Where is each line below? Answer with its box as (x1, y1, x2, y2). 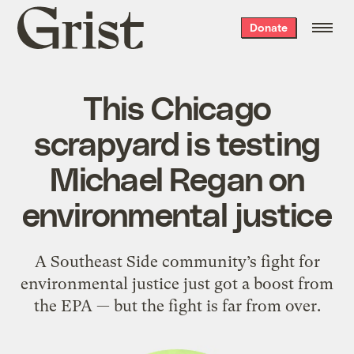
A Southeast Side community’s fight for (34, 251, 320, 271)
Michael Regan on (49, 157, 305, 198)
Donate (249, 21, 288, 34)
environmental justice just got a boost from (21, 273, 333, 293)
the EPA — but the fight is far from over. (33, 296, 321, 315)
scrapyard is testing (33, 122, 321, 162)
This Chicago (82, 86, 272, 126)
